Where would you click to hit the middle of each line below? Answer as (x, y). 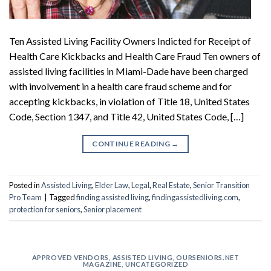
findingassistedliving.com (195, 197)
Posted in (25, 185)
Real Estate (171, 185)
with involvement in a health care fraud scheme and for (120, 86)
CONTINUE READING (132, 143)
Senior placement (113, 209)
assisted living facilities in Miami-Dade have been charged (129, 71)
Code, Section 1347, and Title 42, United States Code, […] (126, 116)
